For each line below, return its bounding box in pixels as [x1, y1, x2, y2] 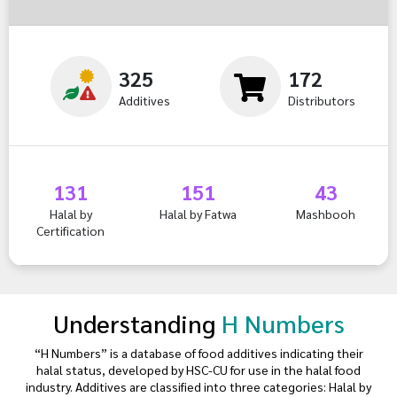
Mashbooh [296, 206, 356, 222]
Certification [36, 222, 105, 239]
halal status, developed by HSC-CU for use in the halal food [36, 362, 361, 378]
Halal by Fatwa [160, 206, 237, 222]
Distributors [287, 92, 355, 109]
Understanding [52, 307, 222, 339]
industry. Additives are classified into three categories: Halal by [26, 378, 371, 395]
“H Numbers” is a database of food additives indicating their [34, 345, 363, 362]
